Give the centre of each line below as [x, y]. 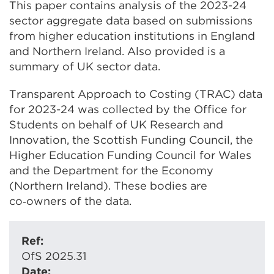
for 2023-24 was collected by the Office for [128, 109]
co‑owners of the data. [70, 201]
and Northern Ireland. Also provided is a [117, 51]
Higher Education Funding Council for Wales [130, 155]
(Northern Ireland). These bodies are [108, 186]
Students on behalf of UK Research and [116, 124]
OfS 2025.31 [54, 256]
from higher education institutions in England [132, 36]
